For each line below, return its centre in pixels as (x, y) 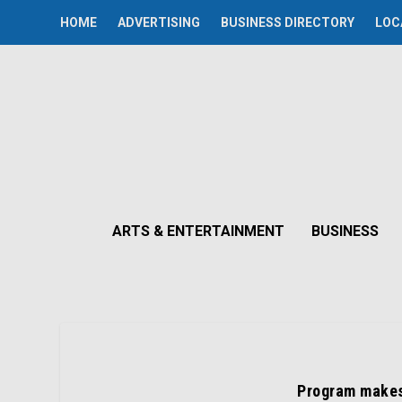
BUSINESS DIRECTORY (288, 22)
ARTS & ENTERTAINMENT (198, 231)
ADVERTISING (159, 22)
